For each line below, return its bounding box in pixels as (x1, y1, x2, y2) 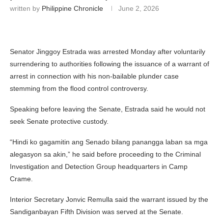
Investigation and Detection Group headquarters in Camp (10, 162, 188, 170)
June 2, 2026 (118, 4, 159, 12)
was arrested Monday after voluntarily (86, 47, 205, 55)
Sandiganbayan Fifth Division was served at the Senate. (10, 207, 183, 216)
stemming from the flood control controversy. (10, 84, 148, 92)
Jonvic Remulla (66, 195, 113, 203)
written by (10, 4, 42, 12)
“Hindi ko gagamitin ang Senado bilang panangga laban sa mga (10, 137, 208, 146)
